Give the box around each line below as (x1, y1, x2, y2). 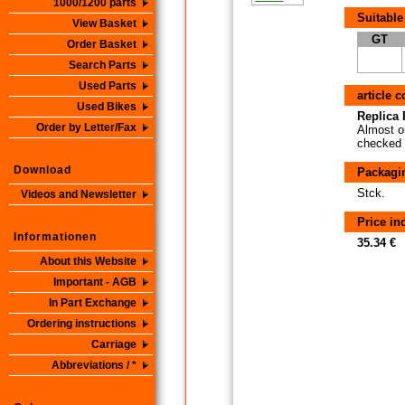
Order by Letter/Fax (36, 121, 137, 134)
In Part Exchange (49, 297, 137, 309)
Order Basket (67, 38, 137, 51)
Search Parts (69, 59, 137, 71)
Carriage (91, 338, 137, 351)
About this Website (40, 255, 137, 268)
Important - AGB (53, 276, 137, 288)
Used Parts (79, 80, 137, 92)
